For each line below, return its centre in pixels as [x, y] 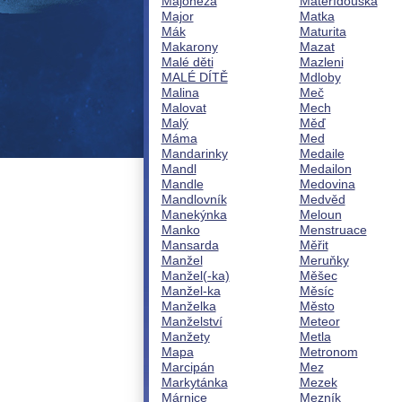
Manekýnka [194, 214]
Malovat [184, 108]
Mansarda [190, 245]
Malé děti [187, 62]
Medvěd [322, 199]
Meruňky [324, 260]
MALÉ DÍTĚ [194, 77]
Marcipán [188, 367]
